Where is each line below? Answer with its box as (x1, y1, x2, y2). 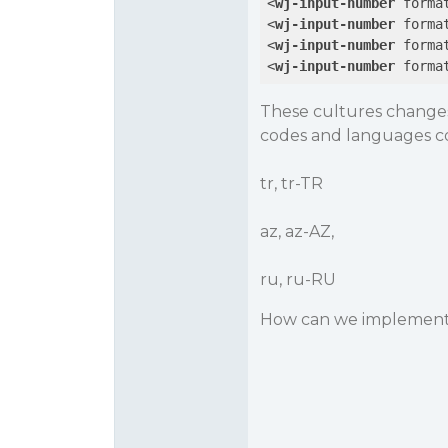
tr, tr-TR (259, 174, 323, 193)
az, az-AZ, (259, 222, 334, 241)
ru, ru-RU (259, 270, 336, 289)
